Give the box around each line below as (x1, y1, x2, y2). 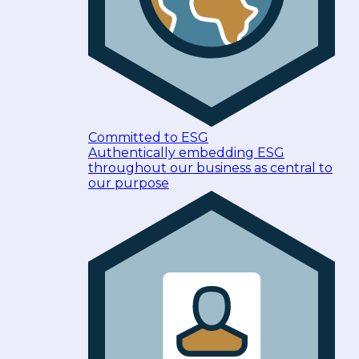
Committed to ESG (88, 129, 208, 145)
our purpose (88, 175, 169, 191)
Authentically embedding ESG (88, 144, 284, 160)
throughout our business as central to (88, 159, 333, 175)
